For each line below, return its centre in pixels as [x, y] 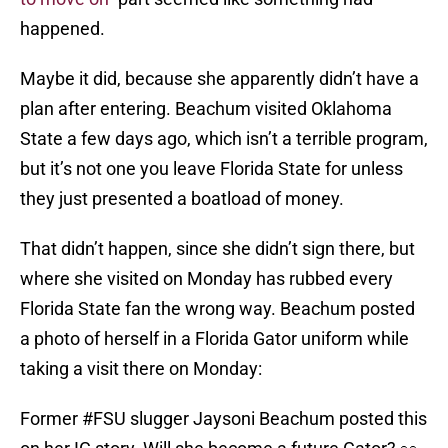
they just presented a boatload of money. [182, 199]
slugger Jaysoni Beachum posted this [276, 419]
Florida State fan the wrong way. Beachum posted [217, 309]
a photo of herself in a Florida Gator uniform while [214, 339]
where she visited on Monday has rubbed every [206, 279]
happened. [62, 29]
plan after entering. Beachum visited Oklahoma [206, 109]
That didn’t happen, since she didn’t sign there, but [217, 249]
